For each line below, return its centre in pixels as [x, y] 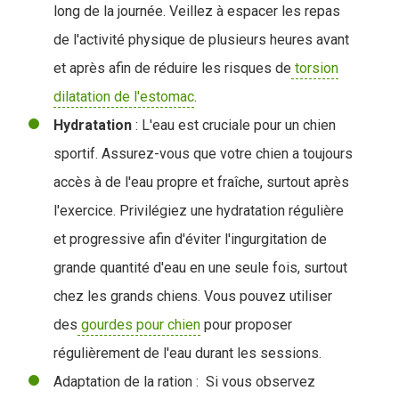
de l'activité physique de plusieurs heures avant [201, 39]
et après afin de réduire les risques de [172, 68]
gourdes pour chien [139, 324]
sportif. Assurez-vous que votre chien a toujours [203, 153]
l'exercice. [86, 210]
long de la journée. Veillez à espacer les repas [197, 11]
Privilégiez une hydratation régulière [232, 210]
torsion [315, 68]
